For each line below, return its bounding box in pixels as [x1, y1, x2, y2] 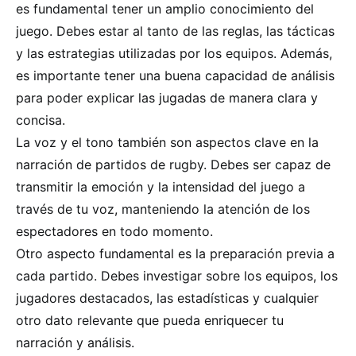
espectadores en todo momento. [16, 223, 213, 239]
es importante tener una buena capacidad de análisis [16, 68, 335, 83]
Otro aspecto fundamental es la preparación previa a [16, 246, 335, 261]
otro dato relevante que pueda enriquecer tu [16, 312, 284, 328]
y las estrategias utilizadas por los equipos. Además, [16, 45, 332, 61]
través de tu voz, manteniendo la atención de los [16, 201, 310, 217]
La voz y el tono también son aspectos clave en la [16, 134, 319, 150]
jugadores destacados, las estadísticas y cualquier [16, 290, 319, 306]
